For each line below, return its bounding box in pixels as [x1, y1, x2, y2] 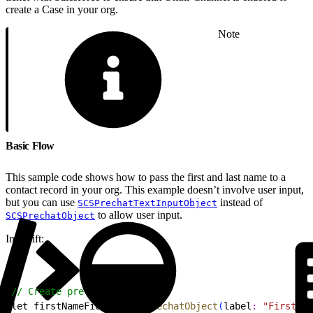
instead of [217, 196, 263, 208]
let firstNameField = [11, 300, 129, 312]
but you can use [6, 196, 78, 208]
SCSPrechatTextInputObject [78, 197, 217, 208]
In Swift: [6, 232, 44, 245]
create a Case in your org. [6, 3, 118, 15]
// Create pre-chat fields [11, 285, 151, 297]
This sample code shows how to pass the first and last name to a [6, 170, 286, 183]
